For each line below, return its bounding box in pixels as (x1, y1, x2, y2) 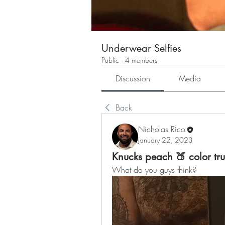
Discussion (116, 73, 151, 84)
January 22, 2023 (138, 135, 193, 145)
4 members (125, 55, 157, 65)
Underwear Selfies (101, 42, 181, 55)
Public (101, 55, 119, 65)
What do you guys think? (112, 164, 196, 175)
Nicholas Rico (138, 124, 185, 135)
